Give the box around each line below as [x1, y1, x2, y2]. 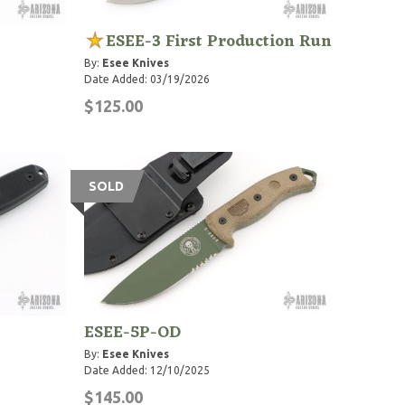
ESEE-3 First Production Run [106, 26, 333, 56]
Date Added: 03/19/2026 [84, 72, 211, 85]
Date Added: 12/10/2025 [84, 363, 211, 376]
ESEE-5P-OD [84, 317, 182, 347]
